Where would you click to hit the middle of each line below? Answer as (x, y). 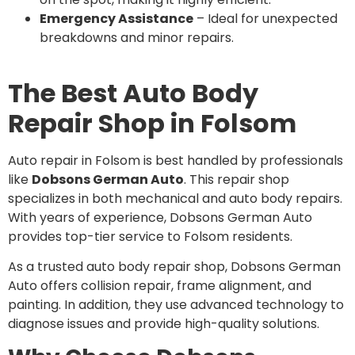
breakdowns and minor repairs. (137, 38)
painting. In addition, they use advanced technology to (176, 305)
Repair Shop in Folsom (152, 123)
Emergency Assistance (116, 19)
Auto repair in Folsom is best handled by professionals (176, 160)
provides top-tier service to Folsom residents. (150, 236)
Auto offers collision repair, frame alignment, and (160, 286)
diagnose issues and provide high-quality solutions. (164, 324)
